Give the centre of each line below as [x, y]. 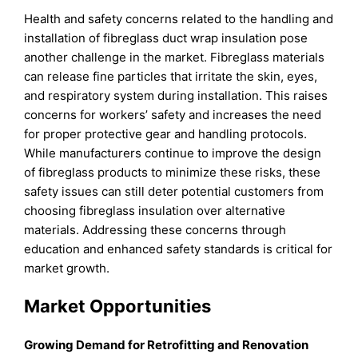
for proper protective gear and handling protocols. [166, 134]
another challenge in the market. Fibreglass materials [175, 58]
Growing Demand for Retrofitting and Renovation [167, 344]
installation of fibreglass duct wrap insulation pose [166, 38]
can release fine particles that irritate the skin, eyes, [171, 77]
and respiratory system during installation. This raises [176, 96]
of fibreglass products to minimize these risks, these [173, 173]
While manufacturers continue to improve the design [173, 153]
